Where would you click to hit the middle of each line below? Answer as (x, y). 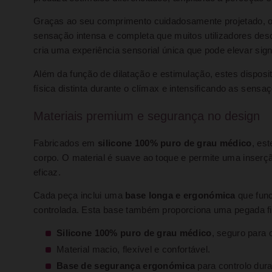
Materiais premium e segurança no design (147, 116)
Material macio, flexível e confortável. (134, 249)
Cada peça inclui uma (80, 195)
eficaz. (47, 172)
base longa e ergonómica (180, 195)
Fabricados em (66, 143)
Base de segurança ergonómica (126, 266)
